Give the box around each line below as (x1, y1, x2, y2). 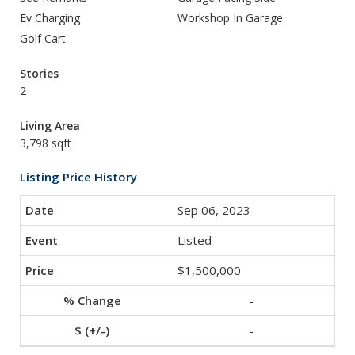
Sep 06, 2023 (177, 202, 250, 218)
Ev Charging (20, 10, 80, 25)
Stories (20, 66, 59, 81)
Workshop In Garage (177, 10, 283, 25)
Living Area (20, 118, 80, 133)
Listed (177, 232, 212, 248)
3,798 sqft (20, 136, 71, 151)
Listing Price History (20, 169, 137, 185)
